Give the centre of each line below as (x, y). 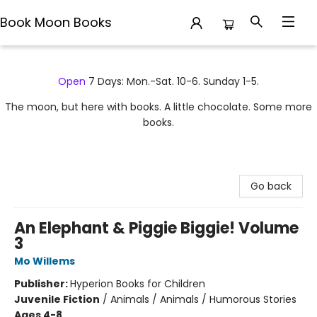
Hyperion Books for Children (138, 284)
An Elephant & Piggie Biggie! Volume (156, 228)
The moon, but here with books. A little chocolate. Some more (158, 107)
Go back (271, 186)
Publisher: (42, 284)
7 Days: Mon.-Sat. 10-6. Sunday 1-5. (172, 81)
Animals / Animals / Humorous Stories (203, 299)
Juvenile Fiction (57, 299)
